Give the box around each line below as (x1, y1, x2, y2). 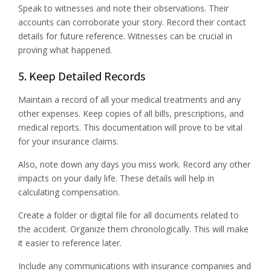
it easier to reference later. (18, 237, 122, 249)
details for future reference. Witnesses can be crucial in (18, 30, 232, 42)
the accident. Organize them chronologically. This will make (18, 223, 249, 235)
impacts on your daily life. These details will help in (18, 172, 214, 184)
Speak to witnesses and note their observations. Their (18, 2, 229, 14)
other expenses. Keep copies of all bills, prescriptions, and (18, 107, 244, 119)
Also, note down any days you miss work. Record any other (18, 158, 250, 170)
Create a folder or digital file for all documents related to (18, 209, 239, 221)
